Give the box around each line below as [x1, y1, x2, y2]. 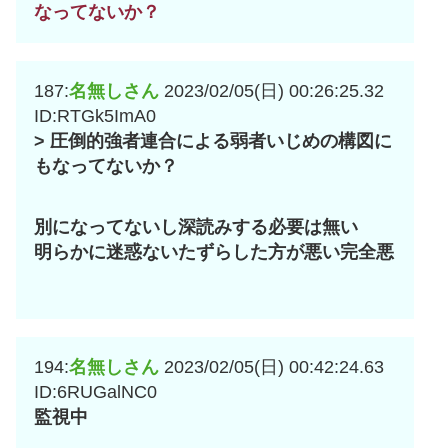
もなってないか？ [34, 156, 178, 177]
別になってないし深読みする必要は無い [34, 217, 358, 238]
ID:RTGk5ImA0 [34, 106, 156, 127]
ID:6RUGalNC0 [34, 382, 157, 403]
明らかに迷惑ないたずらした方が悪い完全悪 [34, 242, 394, 263]
